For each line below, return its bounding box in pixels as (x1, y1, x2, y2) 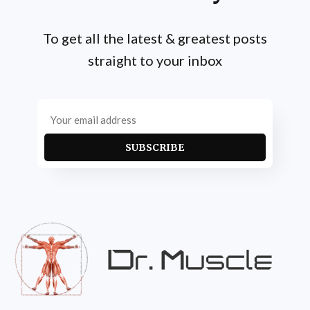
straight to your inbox (88, 51, 222, 69)
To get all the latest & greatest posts (43, 29, 267, 46)
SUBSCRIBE (125, 140, 185, 154)
